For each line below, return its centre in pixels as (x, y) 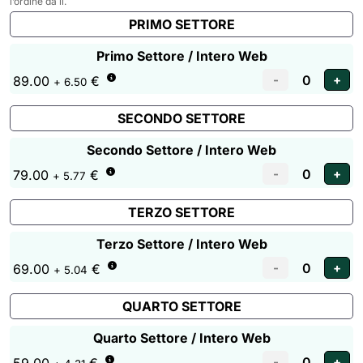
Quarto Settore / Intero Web (181, 338)
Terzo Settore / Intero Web (181, 244)
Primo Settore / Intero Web (181, 56)
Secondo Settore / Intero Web (181, 150)
